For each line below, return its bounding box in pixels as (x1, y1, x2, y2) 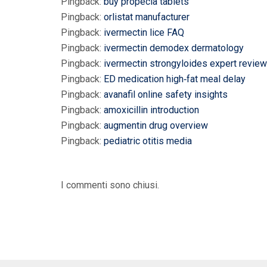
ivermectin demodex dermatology (104, 42, 244, 54)
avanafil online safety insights (104, 88, 228, 100)
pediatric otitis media (104, 135, 192, 147)
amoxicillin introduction (104, 104, 199, 116)
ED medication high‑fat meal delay (104, 73, 246, 85)
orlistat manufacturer (104, 11, 190, 23)
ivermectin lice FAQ (104, 26, 184, 38)
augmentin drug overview (104, 119, 208, 131)
